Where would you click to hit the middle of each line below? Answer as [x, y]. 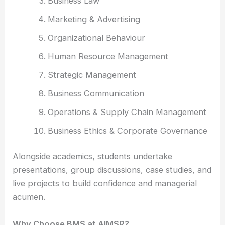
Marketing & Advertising [94, 19]
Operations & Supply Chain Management [127, 112]
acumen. [29, 197]
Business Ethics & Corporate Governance [127, 130]
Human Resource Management [108, 56]
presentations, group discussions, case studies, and [112, 170]
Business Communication [96, 93]
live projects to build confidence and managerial [105, 184]
